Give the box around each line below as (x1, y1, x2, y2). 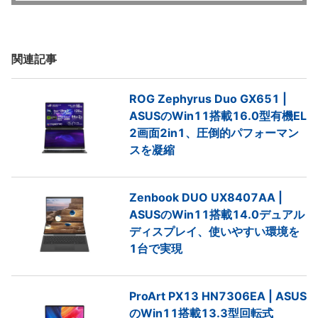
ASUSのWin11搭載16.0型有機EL (129, 109, 307, 124)
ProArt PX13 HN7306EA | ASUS (129, 289, 307, 304)
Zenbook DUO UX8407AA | (129, 190, 283, 205)
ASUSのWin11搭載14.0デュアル (129, 207, 305, 222)
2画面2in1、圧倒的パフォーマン (129, 126, 299, 141)
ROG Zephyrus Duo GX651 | (129, 92, 287, 106)
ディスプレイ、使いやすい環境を (129, 224, 300, 239)
